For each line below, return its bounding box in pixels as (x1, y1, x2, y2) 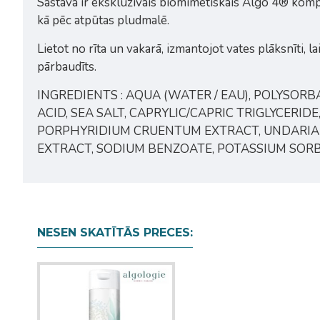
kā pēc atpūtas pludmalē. (37, 12, 169, 29)
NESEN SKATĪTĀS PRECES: (37, 226, 193, 240)
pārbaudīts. (37, 59, 96, 76)
